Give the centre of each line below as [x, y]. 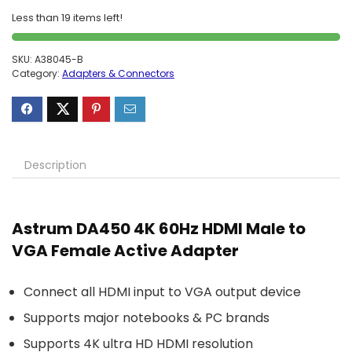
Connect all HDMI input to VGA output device [162, 292]
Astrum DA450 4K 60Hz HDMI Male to [159, 229]
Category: [37, 73]
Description [55, 165]
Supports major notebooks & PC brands [147, 318]
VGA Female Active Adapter [125, 251]
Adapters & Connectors [118, 73]
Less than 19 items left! [67, 18]
